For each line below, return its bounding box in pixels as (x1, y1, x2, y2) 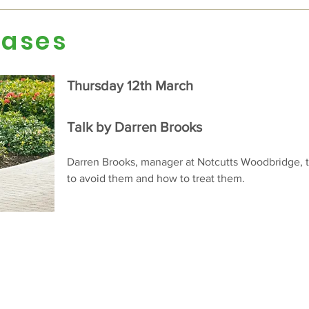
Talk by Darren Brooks (67, 119, 209, 134)
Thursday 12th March (67, 78, 193, 93)
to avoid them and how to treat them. (67, 172, 245, 184)
